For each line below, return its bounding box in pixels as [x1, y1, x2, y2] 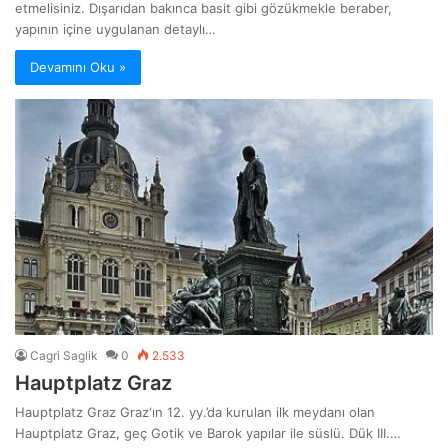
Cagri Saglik [30, 347, 98, 363]
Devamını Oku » [30, 58, 126, 75]
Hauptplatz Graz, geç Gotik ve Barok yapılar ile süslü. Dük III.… [15, 424, 401, 441]
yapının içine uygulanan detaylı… [15, 20, 216, 37]
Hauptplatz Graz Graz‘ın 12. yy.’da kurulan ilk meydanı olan [15, 403, 375, 420]
